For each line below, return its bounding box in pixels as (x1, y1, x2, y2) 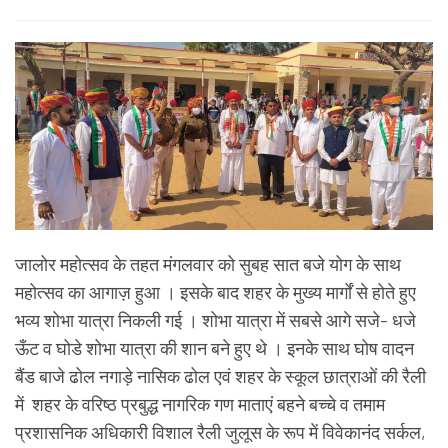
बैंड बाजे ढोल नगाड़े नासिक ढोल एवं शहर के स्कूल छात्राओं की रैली (15, 364, 426, 387)
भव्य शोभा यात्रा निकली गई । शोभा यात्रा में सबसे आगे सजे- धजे (15, 308, 416, 331)
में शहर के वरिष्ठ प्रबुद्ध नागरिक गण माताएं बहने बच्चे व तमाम (15, 392, 385, 415)
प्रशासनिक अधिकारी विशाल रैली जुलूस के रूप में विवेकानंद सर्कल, (15, 420, 426, 443)
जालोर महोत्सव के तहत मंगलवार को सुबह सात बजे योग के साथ (15, 252, 401, 275)
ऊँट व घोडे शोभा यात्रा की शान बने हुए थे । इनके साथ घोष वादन (15, 336, 414, 359)
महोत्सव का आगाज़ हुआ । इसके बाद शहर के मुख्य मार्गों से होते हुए (15, 280, 416, 303)
